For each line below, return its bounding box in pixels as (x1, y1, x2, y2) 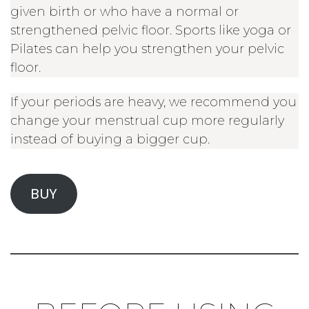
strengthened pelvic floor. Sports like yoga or (10, 23, 291, 39)
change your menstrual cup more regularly (10, 112, 284, 128)
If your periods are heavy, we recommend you (10, 94, 297, 110)
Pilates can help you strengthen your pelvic (10, 41, 284, 57)
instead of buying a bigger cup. (10, 131, 210, 147)
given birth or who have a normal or (10, 4, 239, 20)
